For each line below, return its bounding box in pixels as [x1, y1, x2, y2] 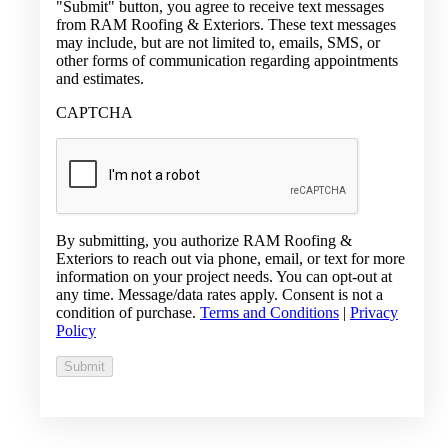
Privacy [350, 304, 398, 322]
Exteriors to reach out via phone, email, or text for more [56, 250, 405, 268]
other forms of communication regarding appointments [56, 52, 398, 70]
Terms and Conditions [200, 304, 339, 322]
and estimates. [56, 70, 144, 88]
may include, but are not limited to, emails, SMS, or [56, 34, 380, 52]
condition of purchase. [56, 304, 200, 322]
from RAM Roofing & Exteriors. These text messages [56, 16, 396, 34]
